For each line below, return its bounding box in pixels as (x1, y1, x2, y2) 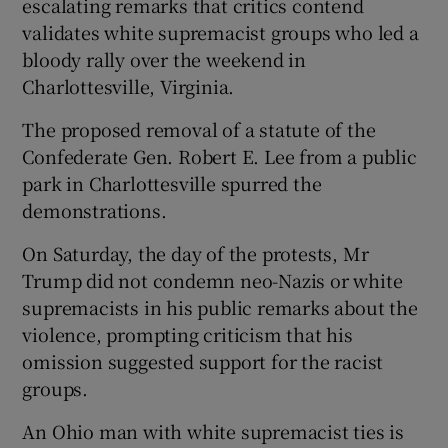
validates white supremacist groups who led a (22, 18, 419, 45)
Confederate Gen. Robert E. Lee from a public (22, 142, 417, 169)
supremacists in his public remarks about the (22, 293, 418, 320)
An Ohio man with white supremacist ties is (22, 417, 405, 444)
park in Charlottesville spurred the (22, 169, 322, 196)
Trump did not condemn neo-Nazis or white (22, 266, 403, 293)
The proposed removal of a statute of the (22, 115, 376, 142)
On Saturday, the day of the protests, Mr (22, 239, 369, 266)
